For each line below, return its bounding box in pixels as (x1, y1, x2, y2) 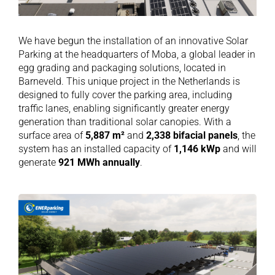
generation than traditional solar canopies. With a (18, 115, 231, 128)
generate (18, 156, 58, 168)
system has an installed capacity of (18, 142, 174, 155)
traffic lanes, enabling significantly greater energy (18, 102, 230, 114)
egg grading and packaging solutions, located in (18, 61, 226, 74)
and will (220, 142, 257, 155)
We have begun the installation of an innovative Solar (18, 34, 248, 47)
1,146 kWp (173, 142, 220, 155)
